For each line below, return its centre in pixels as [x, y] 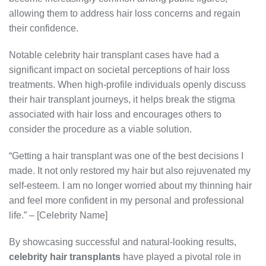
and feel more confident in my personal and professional [126, 201]
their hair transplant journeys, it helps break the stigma [122, 100]
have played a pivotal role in [181, 257]
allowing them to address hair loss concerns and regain [125, 14]
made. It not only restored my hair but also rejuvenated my [130, 171]
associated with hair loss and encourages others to [115, 115]
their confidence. [44, 28]
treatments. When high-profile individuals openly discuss [127, 85]
